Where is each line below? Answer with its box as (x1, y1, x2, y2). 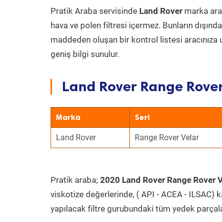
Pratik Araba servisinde (51, 6, 139, 16)
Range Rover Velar (135, 133, 199, 142)
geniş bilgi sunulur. (51, 49, 119, 59)
